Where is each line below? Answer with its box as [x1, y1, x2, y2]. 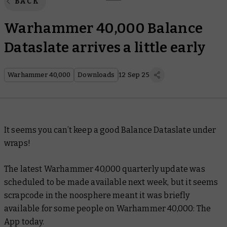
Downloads [78, 71, 115, 79]
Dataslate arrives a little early [4, 39, 206, 56]
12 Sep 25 [119, 71, 149, 79]
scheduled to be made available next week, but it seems [4, 177, 218, 187]
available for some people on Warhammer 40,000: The [4, 204, 211, 213]
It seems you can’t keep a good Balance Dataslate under [4, 125, 216, 135]
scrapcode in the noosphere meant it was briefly [4, 191, 190, 200]
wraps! [4, 138, 30, 148]
